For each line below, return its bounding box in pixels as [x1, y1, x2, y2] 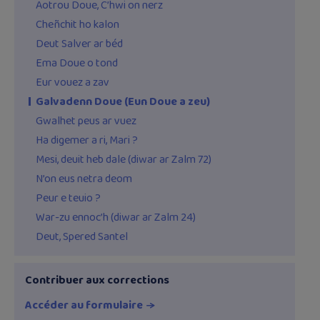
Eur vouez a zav [36, 74, 109, 92]
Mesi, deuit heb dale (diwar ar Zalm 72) [36, 151, 211, 169]
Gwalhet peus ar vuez [36, 112, 136, 131]
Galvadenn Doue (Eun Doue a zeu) [36, 93, 210, 111]
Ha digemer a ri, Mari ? [36, 131, 138, 150]
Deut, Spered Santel [36, 228, 128, 246]
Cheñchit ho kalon [36, 16, 119, 34]
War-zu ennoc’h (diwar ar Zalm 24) [36, 209, 196, 227]
